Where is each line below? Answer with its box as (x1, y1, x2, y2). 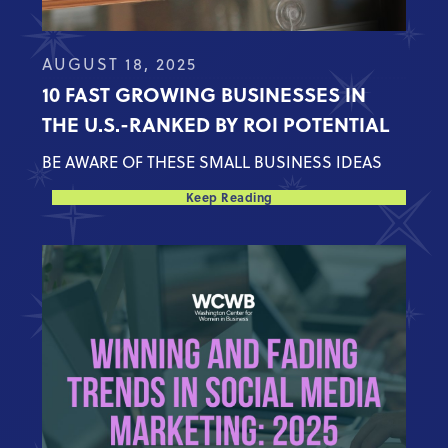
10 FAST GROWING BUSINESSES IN (42, 78, 367, 108)
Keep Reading (185, 187, 273, 206)
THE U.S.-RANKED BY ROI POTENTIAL (42, 108, 390, 138)
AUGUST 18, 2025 (42, 52, 198, 75)
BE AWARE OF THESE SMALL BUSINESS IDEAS (42, 150, 383, 173)
